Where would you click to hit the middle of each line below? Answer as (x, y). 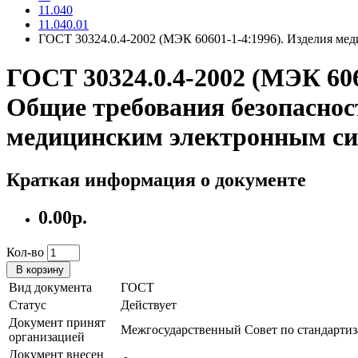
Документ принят (57, 322)
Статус (28, 304)
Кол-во (25, 252)
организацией (47, 336)
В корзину (40, 269)
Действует (149, 304)
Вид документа (50, 287)
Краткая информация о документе (156, 179)
